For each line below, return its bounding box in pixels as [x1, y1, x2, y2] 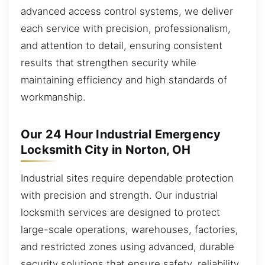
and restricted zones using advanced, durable [21, 240, 234, 253]
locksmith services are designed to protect [21, 206, 220, 218]
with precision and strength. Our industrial [21, 189, 218, 201]
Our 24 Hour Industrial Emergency [21, 127, 221, 141]
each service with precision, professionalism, [21, 22, 231, 34]
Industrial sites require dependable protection [21, 172, 234, 184]
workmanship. [21, 91, 86, 103]
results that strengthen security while [21, 56, 196, 69]
